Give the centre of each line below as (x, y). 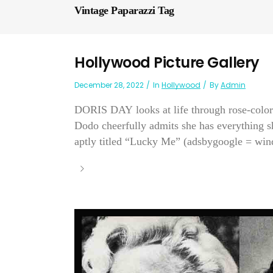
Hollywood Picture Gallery (167, 62)
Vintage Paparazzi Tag (124, 11)
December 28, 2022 (109, 85)
